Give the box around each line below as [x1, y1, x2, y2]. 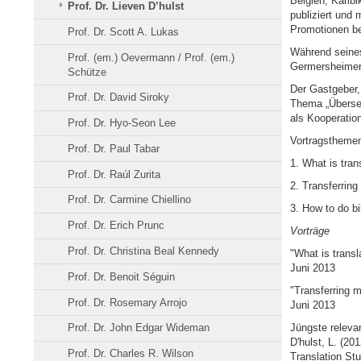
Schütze [68, 65, 107, 78]
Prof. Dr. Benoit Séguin [68, 270, 176, 283]
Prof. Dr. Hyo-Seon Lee [68, 117, 176, 130]
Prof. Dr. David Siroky [68, 91, 170, 104]
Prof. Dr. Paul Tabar [68, 142, 160, 155]
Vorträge [289, 224, 330, 237]
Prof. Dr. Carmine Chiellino [68, 193, 192, 206]
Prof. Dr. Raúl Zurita [68, 168, 161, 180]
